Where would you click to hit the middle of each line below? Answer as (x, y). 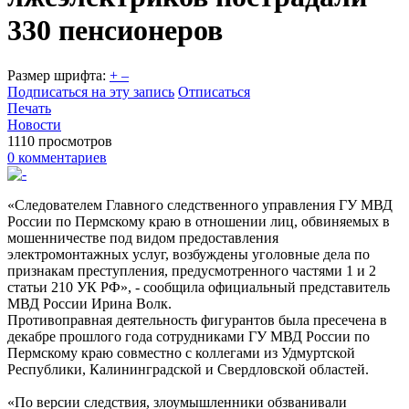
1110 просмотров (60, 141)
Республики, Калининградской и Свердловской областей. (188, 369)
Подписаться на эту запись (91, 91)
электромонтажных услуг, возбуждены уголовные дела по (189, 254)
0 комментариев (57, 157)
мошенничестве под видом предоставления (143, 237)
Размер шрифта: (57, 75)
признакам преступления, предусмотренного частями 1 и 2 (192, 270)
